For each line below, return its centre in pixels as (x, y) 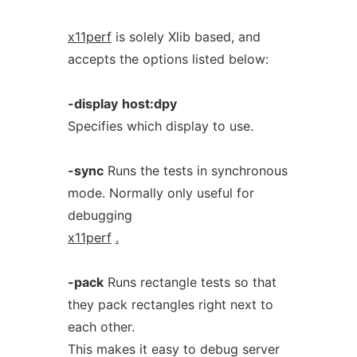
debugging (100, 215)
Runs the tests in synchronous (195, 171)
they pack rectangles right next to (170, 304)
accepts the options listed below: (168, 59)
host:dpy (149, 104)
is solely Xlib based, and (186, 37)
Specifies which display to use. (160, 126)
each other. (101, 327)
